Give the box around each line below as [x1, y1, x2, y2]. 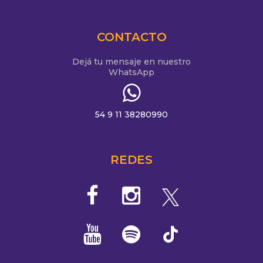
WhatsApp [109, 66, 154, 77]
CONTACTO [96, 29, 167, 44]
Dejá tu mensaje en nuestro [72, 56, 191, 67]
